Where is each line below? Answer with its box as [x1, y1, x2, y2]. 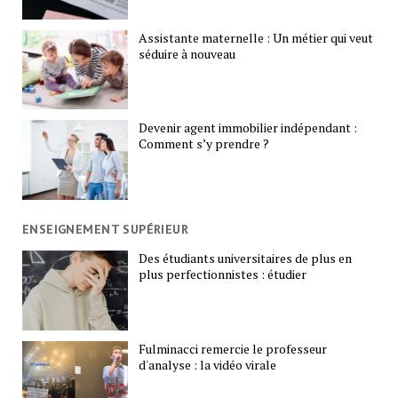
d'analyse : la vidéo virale [139, 356, 277, 374]
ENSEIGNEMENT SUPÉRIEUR [21, 220, 189, 237]
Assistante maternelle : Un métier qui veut [139, 28, 374, 46]
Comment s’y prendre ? [139, 135, 270, 153]
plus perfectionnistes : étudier [139, 266, 307, 283]
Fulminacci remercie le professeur [139, 340, 328, 358]
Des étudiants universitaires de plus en [139, 250, 353, 267]
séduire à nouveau [139, 44, 236, 62]
